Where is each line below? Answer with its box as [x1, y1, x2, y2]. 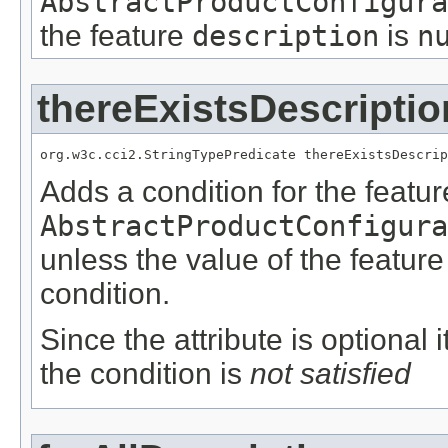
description [192, 19, 379, 54]
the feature [40, 19, 192, 53]
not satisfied [250, 357, 411, 391]
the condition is [40, 357, 250, 391]
